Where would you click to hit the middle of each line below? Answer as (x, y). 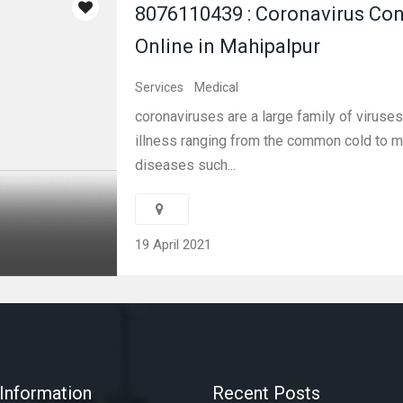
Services (159, 87)
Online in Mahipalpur (228, 46)
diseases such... (185, 165)
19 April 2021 (173, 245)
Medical (216, 87)
